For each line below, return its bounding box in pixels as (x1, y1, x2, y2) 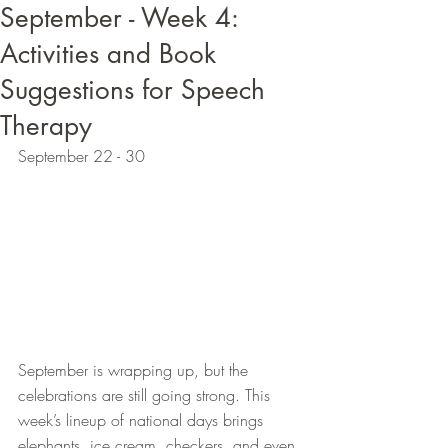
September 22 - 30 (18, 145, 145, 167)
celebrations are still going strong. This (18, 384, 275, 407)
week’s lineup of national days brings (18, 409, 268, 432)
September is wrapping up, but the (18, 359, 253, 382)
